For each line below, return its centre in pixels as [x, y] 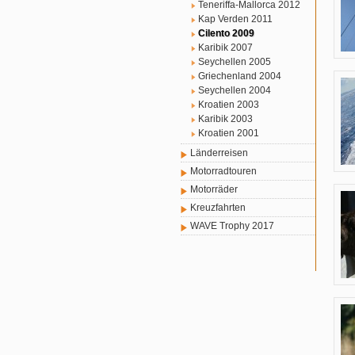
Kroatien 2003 [229, 105]
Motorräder [214, 189]
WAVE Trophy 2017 [232, 226]
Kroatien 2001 [229, 133]
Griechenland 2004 [240, 76]
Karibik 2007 [225, 48]
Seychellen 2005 [235, 62]
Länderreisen [219, 153]
